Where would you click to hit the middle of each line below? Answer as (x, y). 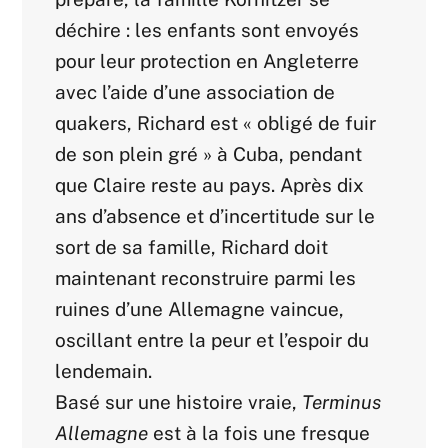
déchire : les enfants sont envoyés (207, 30)
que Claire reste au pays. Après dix (210, 185)
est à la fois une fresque (259, 433)
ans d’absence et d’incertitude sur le (215, 216)
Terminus (342, 402)
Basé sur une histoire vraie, (179, 402)
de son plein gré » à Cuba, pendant (209, 154)
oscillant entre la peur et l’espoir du (212, 340)
